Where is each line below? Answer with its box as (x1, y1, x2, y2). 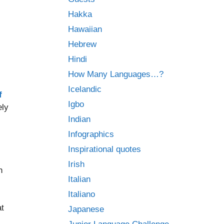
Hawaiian (68, 24, 102, 34)
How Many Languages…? (68, 69, 163, 79)
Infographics (68, 129, 114, 139)
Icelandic (68, 84, 101, 94)
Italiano (68, 189, 95, 199)
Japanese (68, 204, 104, 214)
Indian (68, 114, 90, 124)
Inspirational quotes (68, 144, 141, 154)
